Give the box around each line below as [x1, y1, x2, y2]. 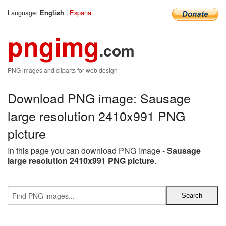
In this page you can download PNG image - [8, 145, 167, 156]
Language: [8, 8, 40, 17]
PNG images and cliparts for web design [8, 66, 118, 74]
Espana [70, 8, 91, 17]
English [40, 8, 64, 17]
